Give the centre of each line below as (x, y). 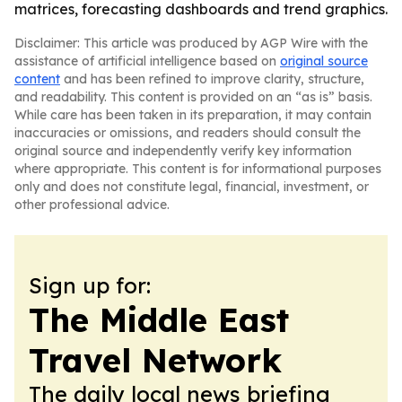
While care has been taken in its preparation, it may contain (193, 115)
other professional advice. (92, 205)
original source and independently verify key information (183, 151)
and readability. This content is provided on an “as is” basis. (193, 97)
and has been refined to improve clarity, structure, (212, 79)
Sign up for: (90, 285)
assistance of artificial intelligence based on (147, 61)
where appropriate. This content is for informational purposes (198, 169)
